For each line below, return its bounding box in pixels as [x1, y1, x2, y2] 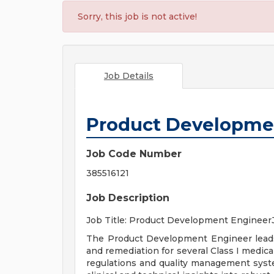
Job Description [86, 192, 169, 204]
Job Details [103, 70, 154, 81]
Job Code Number [86, 148, 182, 160]
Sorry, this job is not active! [78, 11, 197, 22]
